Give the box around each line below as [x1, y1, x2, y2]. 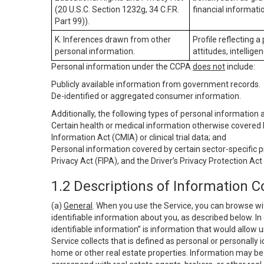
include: [225, 62, 255, 71]
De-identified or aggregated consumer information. [51, 91, 241, 101]
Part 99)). [55, 16, 90, 26]
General [64, 201, 93, 210]
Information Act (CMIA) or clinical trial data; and [51, 133, 226, 142]
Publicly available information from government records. [51, 80, 260, 89]
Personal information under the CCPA [51, 62, 193, 71]
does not [193, 62, 225, 71]
